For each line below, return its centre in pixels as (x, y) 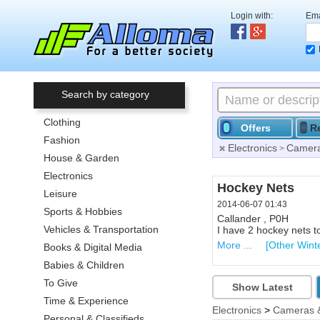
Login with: (252, 16)
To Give (61, 283)
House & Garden (81, 158)
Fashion (62, 140)
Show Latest (262, 287)
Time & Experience (86, 301)
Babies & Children (84, 265)
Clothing (62, 122)
